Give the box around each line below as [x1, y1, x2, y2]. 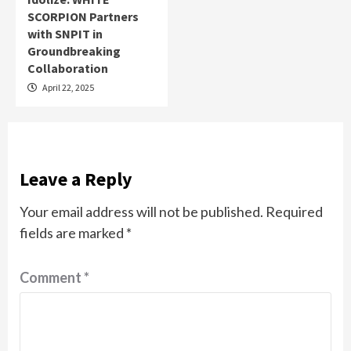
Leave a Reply [20, 167, 132, 192]
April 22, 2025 [41, 81, 94, 94]
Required [266, 203, 323, 221]
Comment [20, 269, 84, 287]
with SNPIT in [27, 26, 103, 42]
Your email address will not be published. [20, 203, 263, 221]
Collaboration [27, 60, 108, 77]
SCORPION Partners [27, 9, 139, 25]
